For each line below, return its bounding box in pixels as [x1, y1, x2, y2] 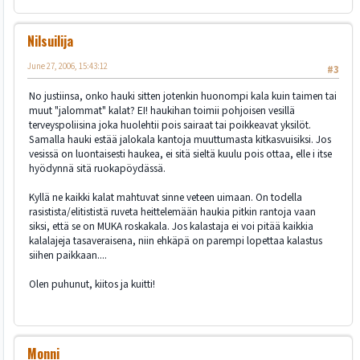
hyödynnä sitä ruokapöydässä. [29, 161, 166, 177]
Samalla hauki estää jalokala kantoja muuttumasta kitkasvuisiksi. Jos [29, 132, 331, 148]
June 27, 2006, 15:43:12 [27, 60, 108, 73]
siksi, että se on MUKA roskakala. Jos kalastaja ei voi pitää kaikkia [29, 219, 313, 235]
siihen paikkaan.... [29, 247, 107, 264]
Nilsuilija [27, 31, 73, 51]
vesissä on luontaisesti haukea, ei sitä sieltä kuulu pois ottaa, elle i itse [29, 146, 332, 162]
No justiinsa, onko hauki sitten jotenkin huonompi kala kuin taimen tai [29, 88, 337, 104]
